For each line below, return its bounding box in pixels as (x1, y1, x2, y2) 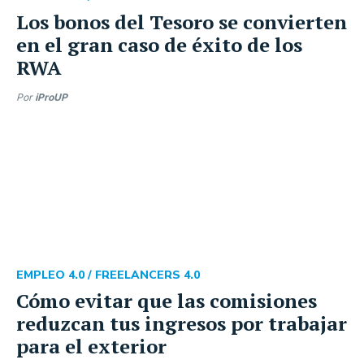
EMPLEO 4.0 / (16, 266, 95, 283)
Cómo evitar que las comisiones (16, 287, 317, 314)
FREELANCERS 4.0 (95, 266, 200, 283)
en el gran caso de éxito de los (16, 31, 302, 58)
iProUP (35, 90, 67, 103)
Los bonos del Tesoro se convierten (16, 8, 347, 35)
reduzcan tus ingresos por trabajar (16, 310, 347, 336)
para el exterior (16, 332, 167, 359)
